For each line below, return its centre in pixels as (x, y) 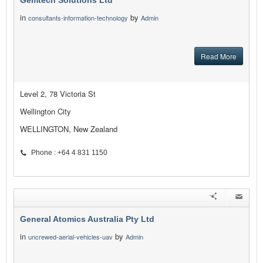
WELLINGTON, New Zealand (69, 129)
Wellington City (45, 112)
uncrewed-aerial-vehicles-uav (70, 237)
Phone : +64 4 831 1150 (69, 153)
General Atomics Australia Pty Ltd (87, 219)
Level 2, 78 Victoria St (58, 94)
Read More (219, 56)
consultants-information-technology (78, 18)
